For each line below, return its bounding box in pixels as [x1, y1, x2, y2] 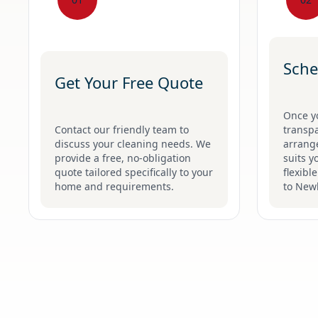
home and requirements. [55, 179, 174, 193]
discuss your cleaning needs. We [55, 136, 211, 150]
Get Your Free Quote [55, 71, 203, 93]
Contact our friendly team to [55, 122, 189, 136]
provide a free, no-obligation [55, 150, 191, 165]
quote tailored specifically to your [55, 165, 213, 179]
